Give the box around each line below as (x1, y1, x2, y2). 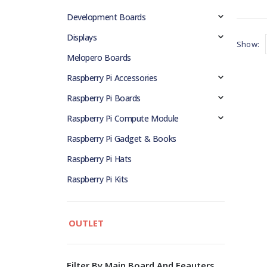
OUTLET (69, 217, 104, 229)
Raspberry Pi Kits (67, 173, 128, 185)
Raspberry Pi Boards (67, 92, 141, 104)
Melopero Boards (67, 52, 131, 64)
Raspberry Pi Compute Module (67, 113, 179, 125)
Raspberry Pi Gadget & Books (67, 133, 176, 145)
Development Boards (67, 11, 146, 23)
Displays (67, 32, 97, 44)
